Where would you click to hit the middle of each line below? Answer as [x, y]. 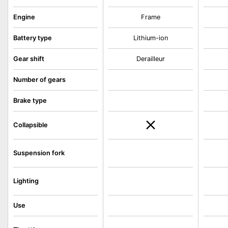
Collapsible [31, 125]
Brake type [30, 101]
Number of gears [39, 80]
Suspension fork [39, 153]
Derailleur [151, 59]
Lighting [26, 181]
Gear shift [29, 59]
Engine [24, 17]
